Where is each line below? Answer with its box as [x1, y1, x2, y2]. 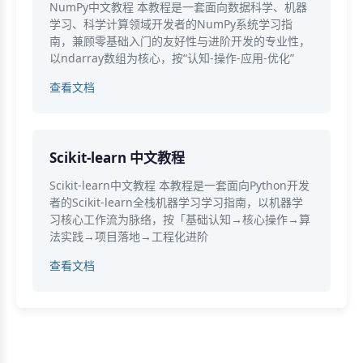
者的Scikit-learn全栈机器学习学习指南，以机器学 [49, 194, 303, 210]
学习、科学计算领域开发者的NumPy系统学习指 [49, 15, 293, 32]
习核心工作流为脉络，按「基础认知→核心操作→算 [49, 211, 310, 227]
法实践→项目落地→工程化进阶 [49, 228, 208, 244]
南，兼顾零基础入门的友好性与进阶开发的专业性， [49, 32, 310, 49]
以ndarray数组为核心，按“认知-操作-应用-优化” [49, 49, 294, 66]
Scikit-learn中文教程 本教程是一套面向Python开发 [49, 177, 310, 193]
